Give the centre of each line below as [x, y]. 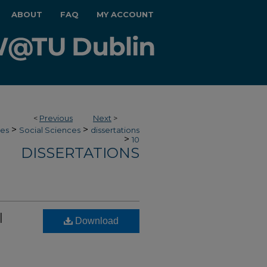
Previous [56, 118]
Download [96, 221]
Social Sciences [50, 130]
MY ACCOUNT [125, 14]
